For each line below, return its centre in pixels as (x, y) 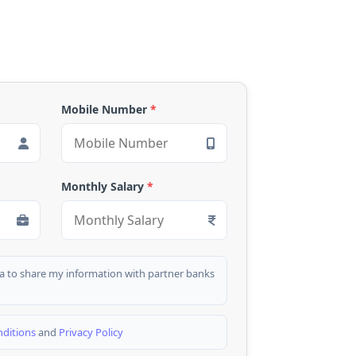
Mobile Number (105, 109)
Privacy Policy (91, 332)
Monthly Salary (104, 186)
